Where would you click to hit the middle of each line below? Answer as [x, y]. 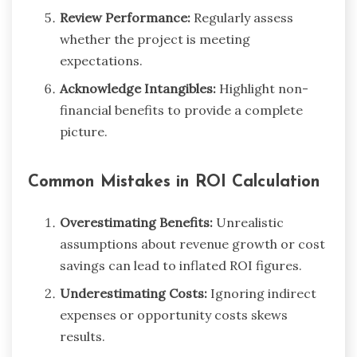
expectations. [101, 60]
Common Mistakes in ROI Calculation [174, 182]
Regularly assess [242, 17]
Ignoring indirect [262, 294]
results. [82, 337]
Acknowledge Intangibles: [138, 88]
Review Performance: [125, 17]
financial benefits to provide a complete [181, 110]
